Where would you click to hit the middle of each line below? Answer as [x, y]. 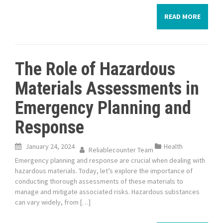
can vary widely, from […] [53, 202]
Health [173, 146]
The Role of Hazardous [95, 69]
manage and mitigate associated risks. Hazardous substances [107, 192]
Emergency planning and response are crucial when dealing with [110, 160]
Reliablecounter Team [121, 150]
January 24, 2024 [50, 146]
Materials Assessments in [107, 89]
